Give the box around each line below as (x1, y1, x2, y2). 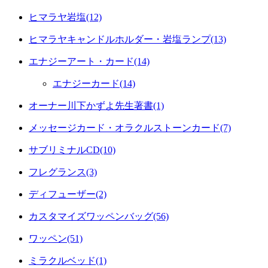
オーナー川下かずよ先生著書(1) (29, 100, 164, 111)
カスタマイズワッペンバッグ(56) (29, 211, 169, 221)
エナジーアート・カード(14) (29, 56, 150, 66)
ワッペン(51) (29, 233, 83, 243)
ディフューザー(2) (29, 188, 106, 199)
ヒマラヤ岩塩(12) (29, 11, 102, 22)
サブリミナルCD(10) (29, 144, 115, 155)
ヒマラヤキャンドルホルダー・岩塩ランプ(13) (29, 33, 226, 44)
